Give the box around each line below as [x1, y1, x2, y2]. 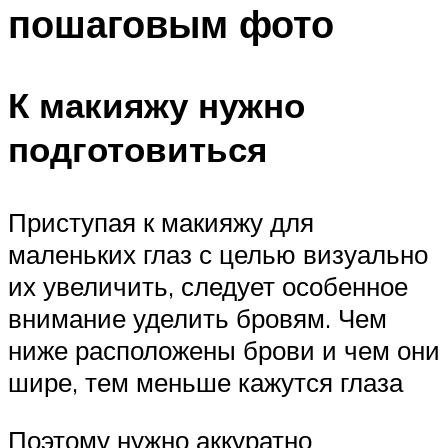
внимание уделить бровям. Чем [8, 302, 387, 335]
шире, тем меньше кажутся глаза [8, 366, 403, 399]
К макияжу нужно [8, 82, 305, 127]
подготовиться [8, 126, 267, 171]
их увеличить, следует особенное [8, 270, 408, 303]
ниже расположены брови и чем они [8, 334, 440, 367]
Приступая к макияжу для [8, 206, 314, 239]
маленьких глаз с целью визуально [8, 238, 428, 271]
